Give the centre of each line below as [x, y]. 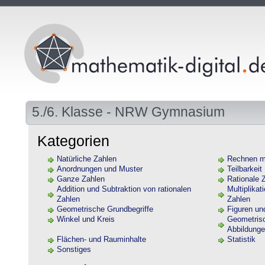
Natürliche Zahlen [87, 159]
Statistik [241, 240]
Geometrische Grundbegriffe [105, 209]
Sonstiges [74, 250]
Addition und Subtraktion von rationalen [124, 189]
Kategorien [73, 141]
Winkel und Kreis [86, 219]
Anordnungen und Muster [100, 169]
